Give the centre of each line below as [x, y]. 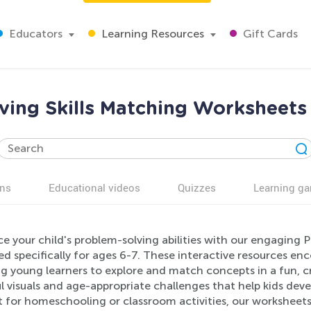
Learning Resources [151, 34]
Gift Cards [269, 34]
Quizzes [197, 187]
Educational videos [94, 187]
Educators [34, 34]
